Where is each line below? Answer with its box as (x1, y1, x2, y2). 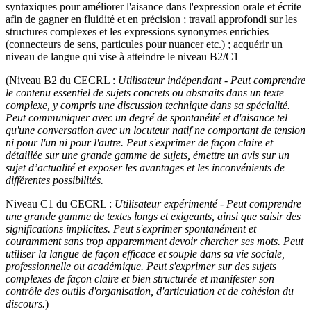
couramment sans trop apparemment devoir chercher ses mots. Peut (6, 235, 303, 247)
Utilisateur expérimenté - (115, 197, 226, 210)
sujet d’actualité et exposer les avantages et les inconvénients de (6, 161, 285, 174)
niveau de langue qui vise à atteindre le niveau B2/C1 (6, 50, 239, 62)
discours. (6, 297, 45, 310)
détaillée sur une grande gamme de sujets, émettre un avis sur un (6, 149, 289, 161)
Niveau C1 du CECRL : (6, 197, 115, 210)
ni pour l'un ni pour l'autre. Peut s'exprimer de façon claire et (6, 136, 273, 149)
